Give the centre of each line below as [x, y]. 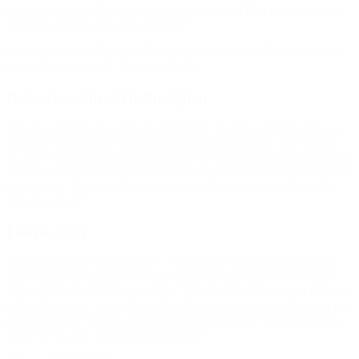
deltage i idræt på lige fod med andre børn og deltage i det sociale [171, 143]
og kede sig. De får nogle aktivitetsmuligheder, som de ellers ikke [171, 186]
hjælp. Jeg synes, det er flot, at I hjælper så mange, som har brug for [177, 306]
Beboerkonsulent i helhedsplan [107, 98]
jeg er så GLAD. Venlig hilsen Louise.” [107, 335]
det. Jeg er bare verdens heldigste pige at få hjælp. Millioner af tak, [174, 321]
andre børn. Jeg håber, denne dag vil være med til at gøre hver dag [173, 10]
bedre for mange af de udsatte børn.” [99, 25]
